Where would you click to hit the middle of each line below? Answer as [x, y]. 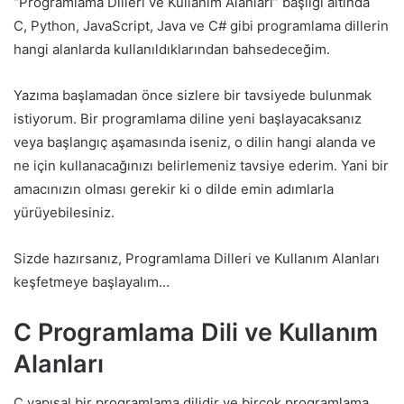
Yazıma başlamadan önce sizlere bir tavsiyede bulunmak [193, 95]
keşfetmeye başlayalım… [92, 281]
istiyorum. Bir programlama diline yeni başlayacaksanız [188, 118]
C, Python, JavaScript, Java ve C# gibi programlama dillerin [201, 25]
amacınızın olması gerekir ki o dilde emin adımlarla [174, 188]
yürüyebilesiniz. [64, 212]
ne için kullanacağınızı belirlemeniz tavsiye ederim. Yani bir [201, 165]
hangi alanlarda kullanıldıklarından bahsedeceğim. [172, 49]
